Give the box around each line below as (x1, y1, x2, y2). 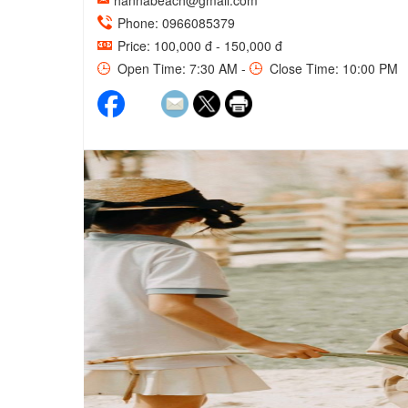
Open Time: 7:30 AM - (114, 59, 250, 77)
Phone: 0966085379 (114, 14, 235, 32)
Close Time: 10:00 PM (266, 59, 398, 77)
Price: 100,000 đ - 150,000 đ (114, 36, 282, 55)
